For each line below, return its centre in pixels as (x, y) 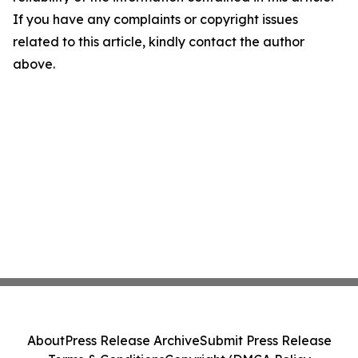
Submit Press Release (265, 340)
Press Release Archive (132, 340)
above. (34, 64)
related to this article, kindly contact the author (159, 42)
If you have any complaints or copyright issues (155, 19)
